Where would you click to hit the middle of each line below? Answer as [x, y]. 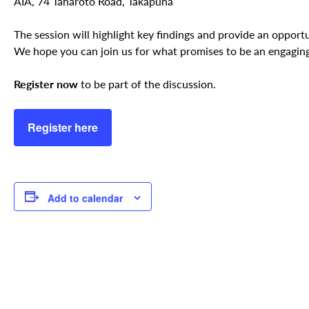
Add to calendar [85, 198]
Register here [63, 128]
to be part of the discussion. [147, 84]
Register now [46, 84]
